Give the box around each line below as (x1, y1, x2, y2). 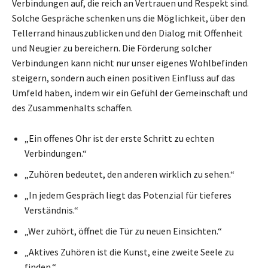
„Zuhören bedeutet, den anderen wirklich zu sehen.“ (25, 167, 234, 180)
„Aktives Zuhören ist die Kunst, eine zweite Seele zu (25, 245, 234, 258)
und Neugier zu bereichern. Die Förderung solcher (12, 41, 212, 54)
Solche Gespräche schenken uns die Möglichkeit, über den (12, 11, 245, 24)
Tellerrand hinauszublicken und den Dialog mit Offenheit (12, 26, 243, 39)
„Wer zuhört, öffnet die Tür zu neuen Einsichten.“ (25, 224, 222, 237)
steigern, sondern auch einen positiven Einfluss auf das (12, 71, 235, 84)
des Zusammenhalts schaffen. (12, 101, 133, 114)
